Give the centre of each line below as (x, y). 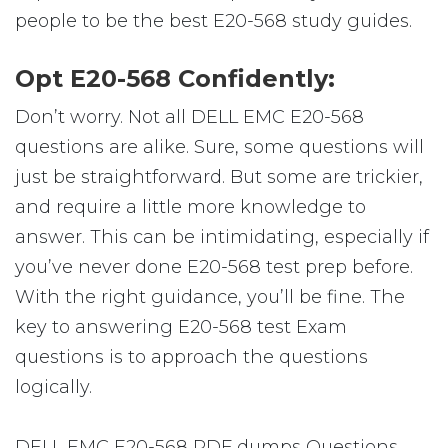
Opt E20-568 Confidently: (175, 78)
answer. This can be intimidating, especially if (222, 237)
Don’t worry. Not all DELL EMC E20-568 (189, 117)
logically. (53, 387)
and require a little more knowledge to (190, 207)
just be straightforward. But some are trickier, (219, 177)
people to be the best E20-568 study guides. (213, 21)
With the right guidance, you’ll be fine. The (210, 297)
